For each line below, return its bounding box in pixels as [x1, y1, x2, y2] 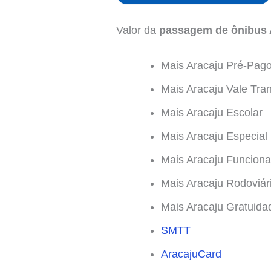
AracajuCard [161, 247, 221, 260]
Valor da [116, 24, 159, 36]
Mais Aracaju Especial [161, 129, 267, 142]
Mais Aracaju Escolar [161, 106, 263, 119]
